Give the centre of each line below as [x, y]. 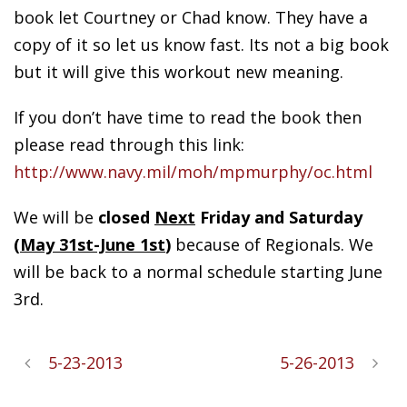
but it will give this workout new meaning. [179, 72]
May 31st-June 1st [93, 245]
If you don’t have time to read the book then [188, 118]
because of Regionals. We [272, 245]
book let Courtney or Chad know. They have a [191, 18]
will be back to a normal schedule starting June [198, 272]
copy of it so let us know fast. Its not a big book [201, 45]
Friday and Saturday [279, 218]
